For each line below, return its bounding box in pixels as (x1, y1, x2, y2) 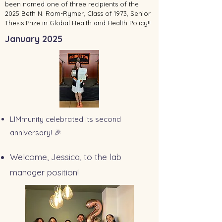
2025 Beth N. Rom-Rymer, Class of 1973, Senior (5, 9, 151, 17)
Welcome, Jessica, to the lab (10, 152, 121, 162)
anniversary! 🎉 (10, 128, 61, 137)
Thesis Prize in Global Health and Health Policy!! (5, 19, 153, 27)
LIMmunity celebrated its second (10, 114, 121, 124)
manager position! (10, 167, 81, 177)
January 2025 (5, 33, 62, 45)
